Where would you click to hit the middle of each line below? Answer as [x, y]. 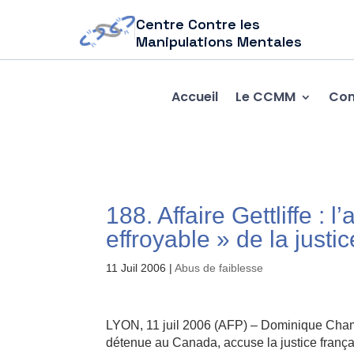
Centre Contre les [198, 24]
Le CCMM [265, 96]
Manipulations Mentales [219, 41]
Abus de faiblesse [219, 268]
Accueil [194, 96]
